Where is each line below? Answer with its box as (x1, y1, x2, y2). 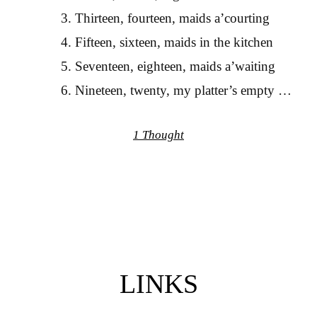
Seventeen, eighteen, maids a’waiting (74, 59, 275, 74)
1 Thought (133, 127, 184, 142)
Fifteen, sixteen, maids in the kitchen (74, 35, 273, 50)
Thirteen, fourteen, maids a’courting (74, 11, 270, 26)
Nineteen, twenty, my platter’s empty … (74, 83, 292, 98)
